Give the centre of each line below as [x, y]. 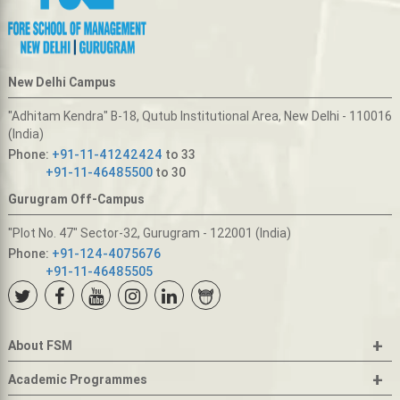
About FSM [40, 345]
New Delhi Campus [62, 82]
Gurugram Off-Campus [76, 199]
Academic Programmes [77, 379]
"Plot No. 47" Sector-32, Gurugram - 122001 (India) [149, 233]
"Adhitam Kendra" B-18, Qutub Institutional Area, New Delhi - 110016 [200, 116]
